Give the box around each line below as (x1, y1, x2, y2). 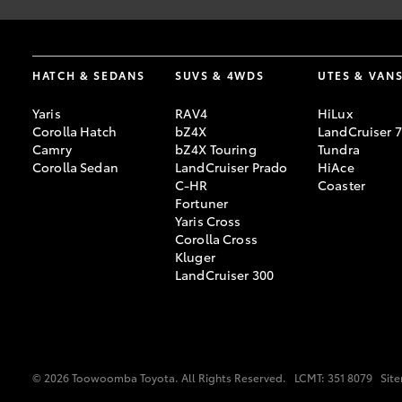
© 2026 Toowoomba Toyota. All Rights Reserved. (32, 369, 289, 385)
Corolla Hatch (32, 121, 117, 140)
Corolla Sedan (32, 157, 118, 176)
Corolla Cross (175, 229, 258, 248)
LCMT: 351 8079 (294, 369, 372, 385)
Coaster (318, 175, 365, 194)
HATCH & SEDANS (32, 66, 145, 83)
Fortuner (175, 193, 229, 212)
